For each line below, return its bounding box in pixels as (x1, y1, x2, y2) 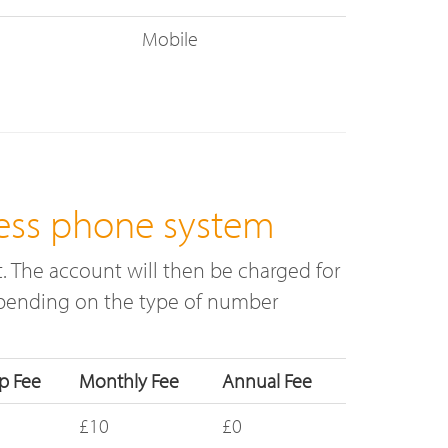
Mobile (142, 26, 198, 51)
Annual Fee (222, 368, 312, 393)
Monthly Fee (79, 368, 179, 393)
